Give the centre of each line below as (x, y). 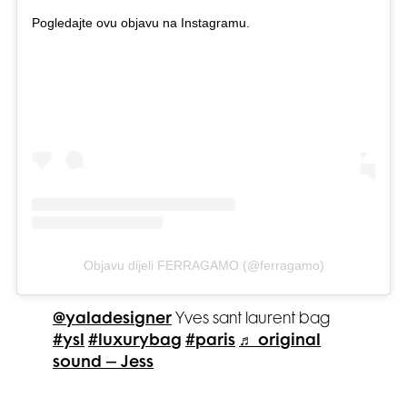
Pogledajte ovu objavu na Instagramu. (141, 22)
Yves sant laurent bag (251, 320)
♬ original (280, 342)
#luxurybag (135, 342)
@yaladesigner (112, 320)
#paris (210, 342)
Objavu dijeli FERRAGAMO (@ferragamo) (203, 266)
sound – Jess (103, 364)
